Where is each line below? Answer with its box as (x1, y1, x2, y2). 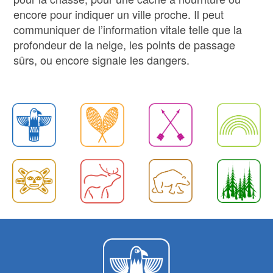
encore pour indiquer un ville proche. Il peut (13, 6, 224, 22)
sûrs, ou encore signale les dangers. (13, 52, 190, 68)
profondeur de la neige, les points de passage (13, 37, 236, 52)
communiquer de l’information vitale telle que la (13, 21, 243, 37)
